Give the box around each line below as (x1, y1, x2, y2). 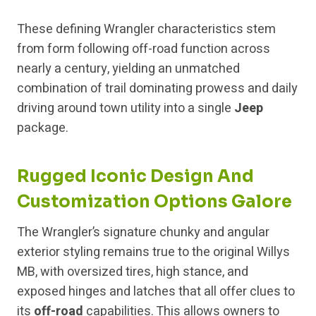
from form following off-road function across (17, 39, 270, 59)
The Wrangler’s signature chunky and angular (17, 223, 269, 243)
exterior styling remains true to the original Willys (17, 243, 290, 262)
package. (17, 119, 68, 138)
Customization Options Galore (17, 191, 292, 213)
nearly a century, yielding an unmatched (17, 59, 240, 79)
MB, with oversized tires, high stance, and (17, 262, 248, 282)
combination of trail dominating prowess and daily (17, 79, 298, 99)
